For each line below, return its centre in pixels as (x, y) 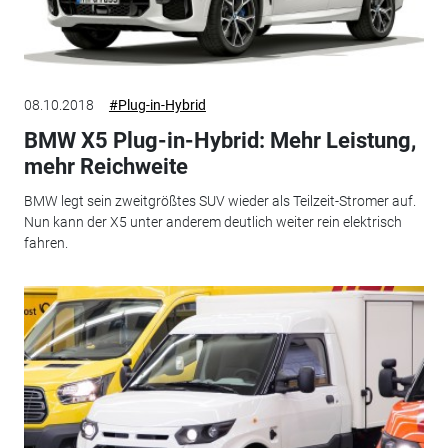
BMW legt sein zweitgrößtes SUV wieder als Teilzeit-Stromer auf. (219, 200)
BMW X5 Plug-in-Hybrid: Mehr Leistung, (219, 141)
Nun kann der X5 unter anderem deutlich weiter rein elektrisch (212, 221)
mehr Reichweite (105, 167)
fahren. (45, 242)
